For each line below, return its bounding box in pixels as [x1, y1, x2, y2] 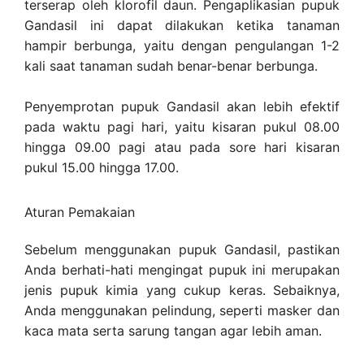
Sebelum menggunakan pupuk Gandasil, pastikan [24, 240, 340, 258]
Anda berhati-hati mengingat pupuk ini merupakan [24, 261, 340, 278]
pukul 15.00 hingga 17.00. [24, 159, 179, 176]
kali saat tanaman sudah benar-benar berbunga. [24, 57, 318, 74]
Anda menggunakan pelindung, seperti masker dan [24, 301, 340, 318]
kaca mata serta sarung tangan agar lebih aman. [24, 322, 322, 339]
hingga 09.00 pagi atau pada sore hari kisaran [24, 139, 340, 156]
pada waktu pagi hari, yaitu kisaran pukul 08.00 [24, 119, 340, 136]
